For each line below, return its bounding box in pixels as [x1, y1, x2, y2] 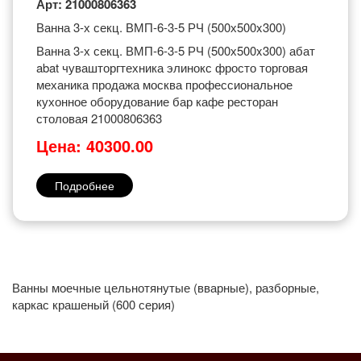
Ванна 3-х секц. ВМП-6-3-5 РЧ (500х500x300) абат [36, 42, 315, 59]
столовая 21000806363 [36, 110, 162, 127]
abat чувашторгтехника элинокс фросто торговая [36, 59, 308, 76]
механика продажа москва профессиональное [36, 76, 293, 93]
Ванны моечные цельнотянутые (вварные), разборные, [12, 279, 319, 296]
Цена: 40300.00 [36, 134, 153, 157]
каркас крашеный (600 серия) [12, 296, 175, 313]
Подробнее [55, 177, 114, 193]
